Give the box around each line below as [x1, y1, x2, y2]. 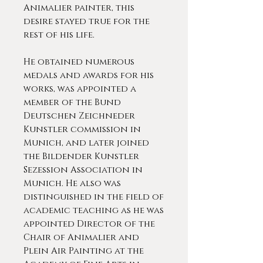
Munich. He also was [23, 177, 121, 190]
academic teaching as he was [23, 204, 164, 217]
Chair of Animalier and [23, 231, 139, 244]
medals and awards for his [23, 69, 154, 82]
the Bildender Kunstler [23, 150, 139, 163]
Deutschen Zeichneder [23, 110, 135, 122]
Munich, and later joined [23, 137, 149, 149]
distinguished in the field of [23, 191, 164, 203]
